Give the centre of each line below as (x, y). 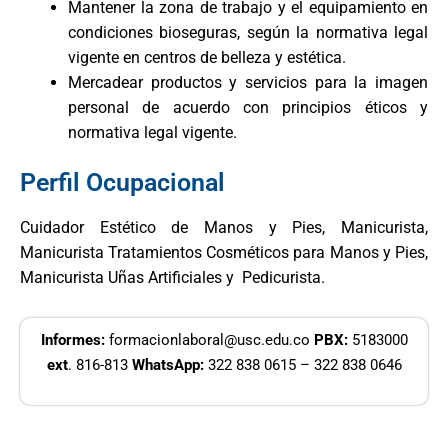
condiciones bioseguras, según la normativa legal (248, 32)
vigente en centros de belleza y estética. (207, 57)
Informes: (72, 340)
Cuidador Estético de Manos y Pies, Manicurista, (224, 227)
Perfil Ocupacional (122, 182)
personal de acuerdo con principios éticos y (248, 107)
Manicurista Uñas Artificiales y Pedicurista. (172, 277)
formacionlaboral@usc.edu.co (209, 340)
